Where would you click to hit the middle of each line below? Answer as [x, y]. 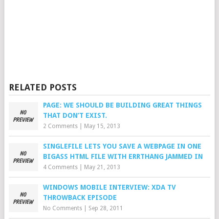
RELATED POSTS [43, 87]
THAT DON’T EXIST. [75, 115]
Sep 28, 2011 [106, 208]
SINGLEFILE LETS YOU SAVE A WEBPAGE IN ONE [122, 146]
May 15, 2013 [102, 126]
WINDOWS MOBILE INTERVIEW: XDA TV [109, 187]
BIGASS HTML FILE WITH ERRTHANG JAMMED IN [123, 156]
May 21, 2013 [102, 167]
